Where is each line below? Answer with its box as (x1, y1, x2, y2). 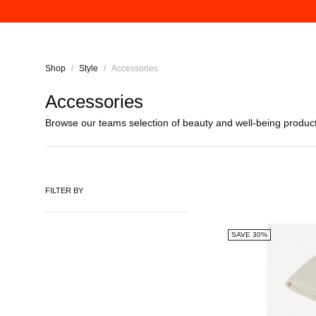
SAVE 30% (231, 231, 267, 238)
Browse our (45, 117, 99, 128)
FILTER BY (45, 186, 83, 195)
